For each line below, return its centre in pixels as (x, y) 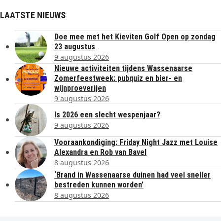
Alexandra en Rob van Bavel (100, 152)
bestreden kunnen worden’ (99, 185)
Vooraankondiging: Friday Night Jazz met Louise (136, 143)
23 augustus (75, 47)
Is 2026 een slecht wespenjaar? (107, 115)
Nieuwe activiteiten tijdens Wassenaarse (123, 69)
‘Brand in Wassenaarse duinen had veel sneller (132, 175)
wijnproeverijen (80, 88)
